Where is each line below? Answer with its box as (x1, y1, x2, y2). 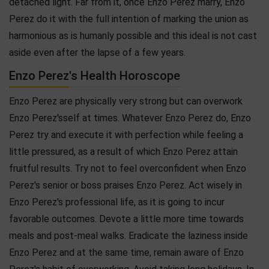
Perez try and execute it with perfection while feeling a (9, 128, 243, 141)
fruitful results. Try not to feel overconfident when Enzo (9, 162, 246, 174)
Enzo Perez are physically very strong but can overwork (9, 95, 243, 107)
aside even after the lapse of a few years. (9, 46, 186, 58)
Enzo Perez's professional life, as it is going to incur (9, 196, 225, 208)
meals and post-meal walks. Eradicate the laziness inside (9, 229, 248, 241)
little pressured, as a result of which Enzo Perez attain (9, 145, 238, 157)
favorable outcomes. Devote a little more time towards (9, 213, 244, 225)
